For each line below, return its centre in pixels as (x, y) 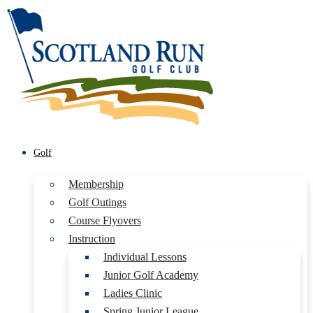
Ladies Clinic (133, 293)
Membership (96, 184)
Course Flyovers (105, 220)
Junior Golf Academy (151, 275)
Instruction (92, 239)
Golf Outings (97, 202)
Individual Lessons (145, 257)
